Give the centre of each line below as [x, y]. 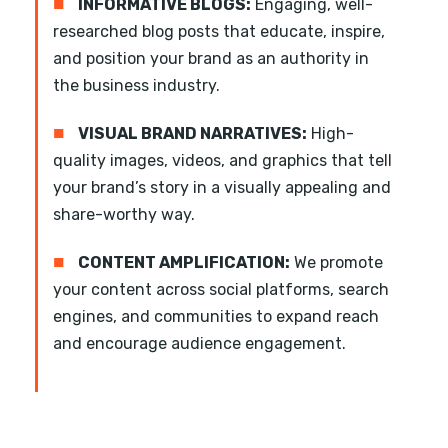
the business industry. [136, 86]
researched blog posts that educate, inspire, [219, 32]
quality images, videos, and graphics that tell [222, 161]
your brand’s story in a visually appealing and [222, 188]
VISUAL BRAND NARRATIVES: [192, 134]
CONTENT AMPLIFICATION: [184, 263]
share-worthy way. [124, 215]
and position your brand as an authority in [211, 59]
